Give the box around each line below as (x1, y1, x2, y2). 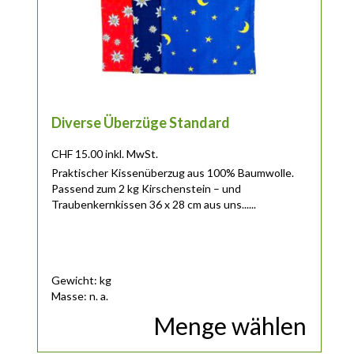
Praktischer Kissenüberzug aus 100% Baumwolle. (51, 165, 295, 179)
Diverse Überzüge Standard (51, 113, 231, 131)
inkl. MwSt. (105, 146, 159, 160)
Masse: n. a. (51, 288, 109, 303)
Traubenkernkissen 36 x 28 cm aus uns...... (51, 197, 257, 211)
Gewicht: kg (51, 273, 112, 287)
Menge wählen (153, 311, 307, 341)
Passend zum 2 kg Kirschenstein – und (51, 181, 242, 195)
